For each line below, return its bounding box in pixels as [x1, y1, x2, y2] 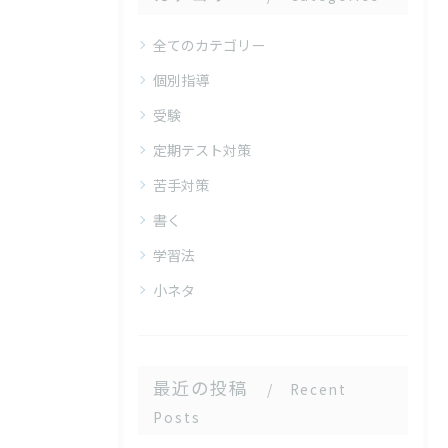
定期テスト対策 [153, 140, 251, 160]
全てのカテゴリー [153, 35, 265, 55]
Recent [289, 379, 348, 399]
